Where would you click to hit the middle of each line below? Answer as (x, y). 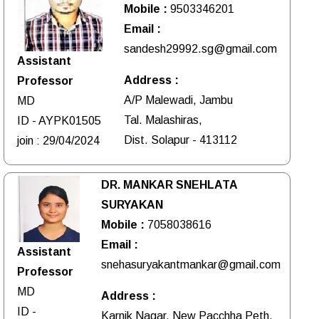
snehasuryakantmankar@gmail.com (191, 264)
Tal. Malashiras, (163, 120)
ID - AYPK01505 (59, 120)
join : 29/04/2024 (58, 140)
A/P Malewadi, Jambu (179, 100)
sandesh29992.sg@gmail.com (201, 48)
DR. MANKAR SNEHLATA (169, 184)
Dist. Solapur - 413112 (181, 140)
